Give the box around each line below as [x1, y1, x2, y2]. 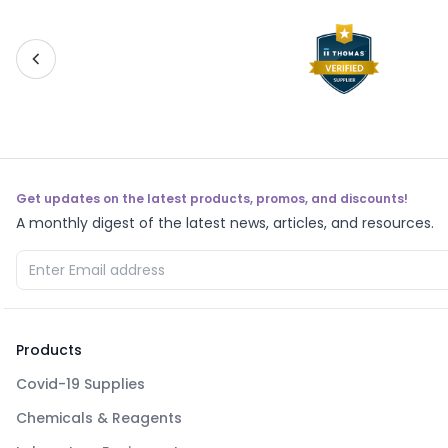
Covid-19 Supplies [16, 374, 145, 394]
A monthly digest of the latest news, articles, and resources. [16, 213, 434, 233]
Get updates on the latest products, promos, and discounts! [16, 190, 408, 207]
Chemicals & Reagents [16, 408, 182, 428]
